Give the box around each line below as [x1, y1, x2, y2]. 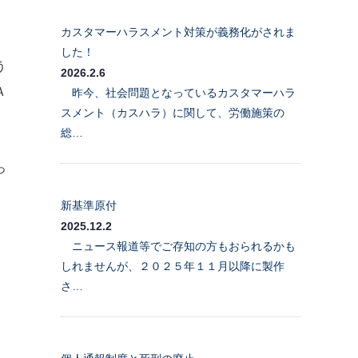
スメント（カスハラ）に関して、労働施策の [61, 105, 284, 119]
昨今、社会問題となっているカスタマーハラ [61, 86, 296, 99]
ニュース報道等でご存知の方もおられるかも [61, 239, 296, 253]
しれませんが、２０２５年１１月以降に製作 [61, 259, 284, 272]
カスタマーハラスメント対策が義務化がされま [61, 25, 296, 38]
